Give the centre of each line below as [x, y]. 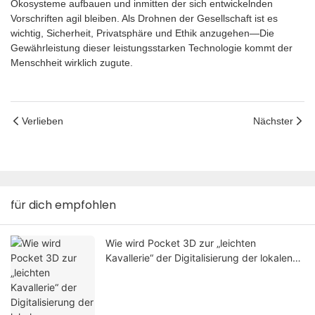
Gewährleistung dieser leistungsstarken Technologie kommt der [152, 48]
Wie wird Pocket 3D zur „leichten [181, 243]
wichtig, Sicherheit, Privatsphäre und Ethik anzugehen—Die [142, 33]
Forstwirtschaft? [142, 273]
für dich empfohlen [63, 205]
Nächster [273, 121]
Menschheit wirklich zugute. [72, 63]
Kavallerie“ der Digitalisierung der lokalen [199, 258]
